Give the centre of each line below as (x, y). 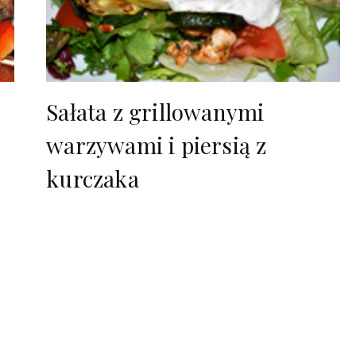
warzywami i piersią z (157, 145)
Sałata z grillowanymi (155, 112)
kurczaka (93, 179)
